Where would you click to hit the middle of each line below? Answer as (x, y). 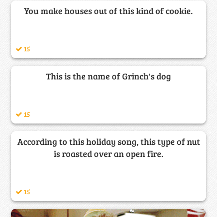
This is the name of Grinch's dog (108, 76)
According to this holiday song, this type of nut (108, 141)
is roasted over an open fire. (108, 153)
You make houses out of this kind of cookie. (108, 10)
